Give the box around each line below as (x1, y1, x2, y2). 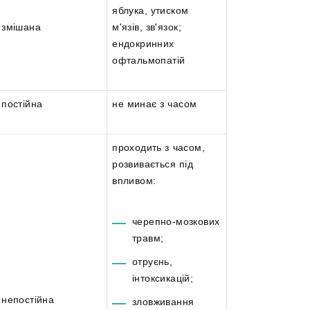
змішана (1, 21, 42, 33)
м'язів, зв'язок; (112, 21, 181, 33)
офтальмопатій (112, 55, 185, 66)
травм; (131, 232, 164, 244)
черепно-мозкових (131, 215, 220, 227)
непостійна (1, 294, 55, 306)
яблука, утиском (112, 5, 189, 17)
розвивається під (112, 158, 193, 170)
